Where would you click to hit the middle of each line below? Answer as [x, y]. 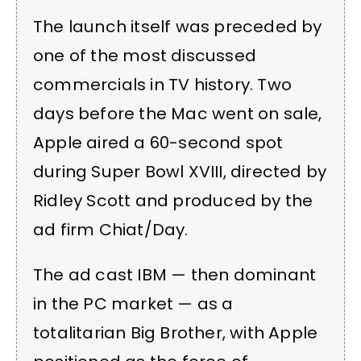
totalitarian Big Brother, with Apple [176, 333]
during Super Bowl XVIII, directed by [180, 171]
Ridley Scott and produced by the [173, 200]
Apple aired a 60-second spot [158, 142]
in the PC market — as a [133, 304]
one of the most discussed [145, 55]
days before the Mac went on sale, [178, 113]
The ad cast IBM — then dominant [175, 275]
